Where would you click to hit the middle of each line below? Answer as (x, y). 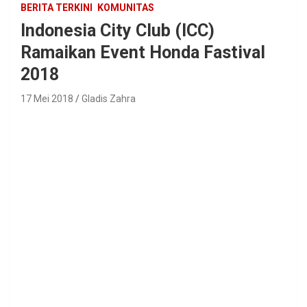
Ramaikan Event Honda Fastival (143, 52)
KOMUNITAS (126, 7)
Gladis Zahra (109, 98)
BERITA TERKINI (57, 7)
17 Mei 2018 (47, 98)
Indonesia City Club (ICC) (118, 30)
